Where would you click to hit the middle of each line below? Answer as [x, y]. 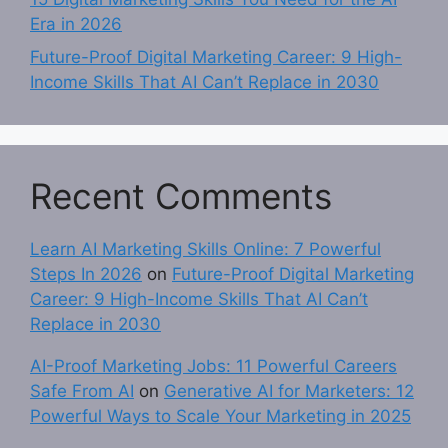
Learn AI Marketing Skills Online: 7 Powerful [205, 249]
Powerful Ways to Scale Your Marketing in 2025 [220, 416]
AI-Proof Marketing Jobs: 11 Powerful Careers [213, 366]
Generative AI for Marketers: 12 [289, 391]
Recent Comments [181, 196]
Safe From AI [82, 391]
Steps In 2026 [86, 274]
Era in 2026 [76, 23]
